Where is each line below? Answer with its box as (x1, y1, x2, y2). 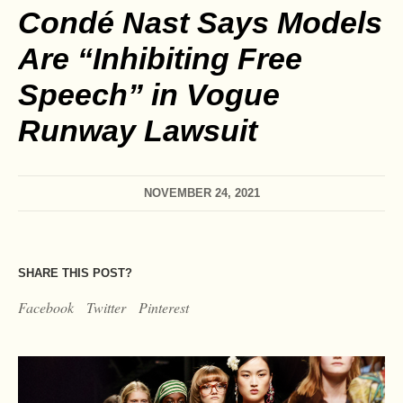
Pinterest (139, 298, 189, 318)
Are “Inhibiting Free (18, 41, 302, 76)
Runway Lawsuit (18, 113, 257, 148)
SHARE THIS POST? (18, 266, 132, 281)
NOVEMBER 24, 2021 (143, 186, 260, 201)
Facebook (18, 298, 74, 318)
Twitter (86, 298, 126, 318)
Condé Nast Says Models (18, 5, 382, 40)
